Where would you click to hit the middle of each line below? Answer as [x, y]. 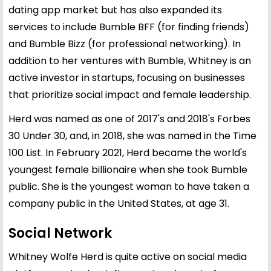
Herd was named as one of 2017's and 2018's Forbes [129, 119]
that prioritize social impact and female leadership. [130, 94]
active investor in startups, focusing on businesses [127, 77]
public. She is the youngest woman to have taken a [129, 186]
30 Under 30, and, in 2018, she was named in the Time [132, 135]
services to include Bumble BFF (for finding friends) [129, 27]
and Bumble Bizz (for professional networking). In [125, 44]
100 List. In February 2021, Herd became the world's [128, 152]
